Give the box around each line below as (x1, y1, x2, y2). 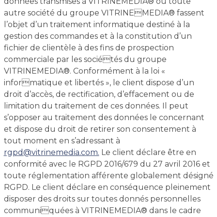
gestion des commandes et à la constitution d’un (3, 31, 192, 41)
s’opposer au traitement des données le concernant (3, 113, 204, 122)
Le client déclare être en (99, 148, 196, 157)
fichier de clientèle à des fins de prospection (3, 43, 174, 52)
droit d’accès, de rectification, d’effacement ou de (3, 90, 194, 99)
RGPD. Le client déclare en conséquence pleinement (3, 183, 211, 192)
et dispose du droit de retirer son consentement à (3, 124, 196, 134)
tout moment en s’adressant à (3, 136, 120, 145)
